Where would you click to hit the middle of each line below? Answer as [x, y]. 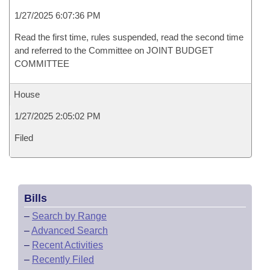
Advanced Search [70, 231]
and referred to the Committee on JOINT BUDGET [114, 50]
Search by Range [69, 216]
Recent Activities [67, 245]
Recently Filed [63, 259]
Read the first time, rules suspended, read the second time [129, 37]
